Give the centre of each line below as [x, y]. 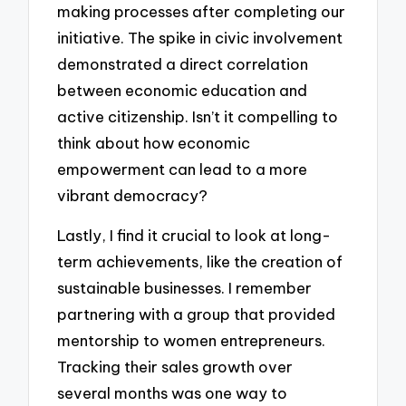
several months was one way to [173, 393]
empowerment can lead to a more [183, 169]
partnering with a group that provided [197, 314]
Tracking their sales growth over [175, 367]
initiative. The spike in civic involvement [200, 37]
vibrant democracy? [133, 195]
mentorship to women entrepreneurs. [192, 341]
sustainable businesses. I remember [185, 288]
